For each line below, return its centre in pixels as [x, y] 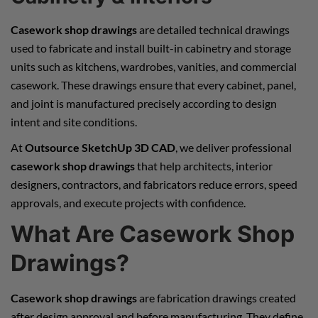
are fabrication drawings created [216, 297]
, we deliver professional [234, 147]
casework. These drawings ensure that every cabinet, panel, [153, 84]
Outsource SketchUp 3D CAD [100, 147]
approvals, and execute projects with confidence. [128, 202]
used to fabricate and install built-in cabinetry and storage [151, 48]
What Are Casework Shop [153, 234]
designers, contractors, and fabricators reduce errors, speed [154, 184]
